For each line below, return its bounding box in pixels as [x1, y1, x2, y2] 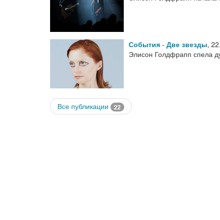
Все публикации [57, 101, 110, 111]
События [129, 39, 160, 50]
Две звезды [166, 39, 207, 50]
